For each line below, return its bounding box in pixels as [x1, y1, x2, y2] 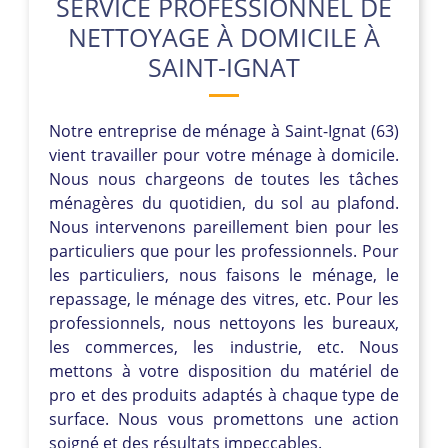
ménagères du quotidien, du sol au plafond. [49, 191, 399, 214]
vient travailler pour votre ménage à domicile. [49, 143, 399, 166]
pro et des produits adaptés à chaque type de [49, 383, 399, 406]
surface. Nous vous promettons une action [49, 407, 399, 430]
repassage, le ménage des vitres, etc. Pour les [49, 287, 399, 310]
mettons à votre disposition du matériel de [49, 359, 399, 382]
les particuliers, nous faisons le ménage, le [49, 263, 399, 286]
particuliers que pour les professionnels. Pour [49, 239, 399, 262]
